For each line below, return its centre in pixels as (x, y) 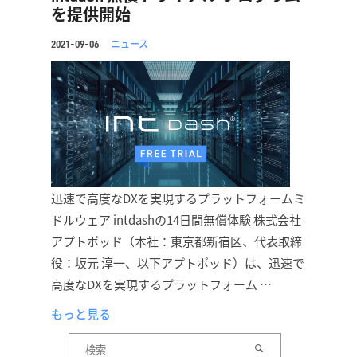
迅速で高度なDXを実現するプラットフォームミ (178, 198)
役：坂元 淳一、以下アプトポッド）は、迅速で (178, 262)
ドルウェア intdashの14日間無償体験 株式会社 (176, 219)
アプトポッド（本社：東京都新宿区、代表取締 (177, 241)
